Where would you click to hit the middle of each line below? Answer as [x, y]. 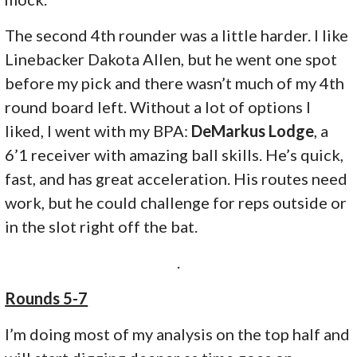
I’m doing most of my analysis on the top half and [178, 334]
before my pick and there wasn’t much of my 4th [175, 83]
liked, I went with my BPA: [98, 131]
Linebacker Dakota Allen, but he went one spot [171, 59]
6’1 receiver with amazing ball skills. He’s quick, [175, 155]
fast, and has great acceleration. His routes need [177, 179]
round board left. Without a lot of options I [158, 107]
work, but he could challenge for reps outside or [176, 203]
